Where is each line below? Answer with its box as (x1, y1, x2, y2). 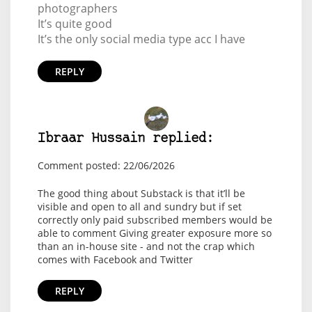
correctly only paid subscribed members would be (37, 213, 272, 227)
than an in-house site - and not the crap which (37, 240, 255, 253)
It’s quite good (37, 16, 112, 32)
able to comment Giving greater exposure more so (37, 226, 272, 240)
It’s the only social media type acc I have (37, 31, 245, 47)
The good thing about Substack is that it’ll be (37, 187, 245, 201)
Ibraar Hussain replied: (37, 132, 214, 146)
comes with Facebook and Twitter (37, 253, 193, 267)
